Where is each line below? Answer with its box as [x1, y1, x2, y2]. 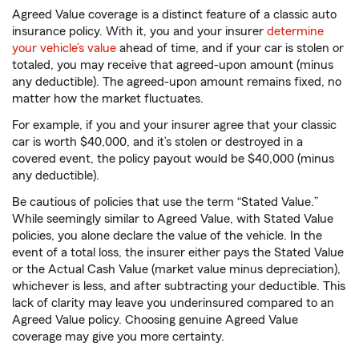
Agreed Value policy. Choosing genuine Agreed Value [12, 313, 298, 327]
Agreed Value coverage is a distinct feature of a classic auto [12, 8, 337, 22]
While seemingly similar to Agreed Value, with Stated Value [12, 212, 333, 226]
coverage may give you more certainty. [12, 330, 224, 344]
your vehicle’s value [12, 42, 116, 55]
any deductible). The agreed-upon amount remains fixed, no [12, 75, 341, 89]
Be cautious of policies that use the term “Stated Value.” [12, 196, 318, 209]
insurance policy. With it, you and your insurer [12, 25, 267, 38]
